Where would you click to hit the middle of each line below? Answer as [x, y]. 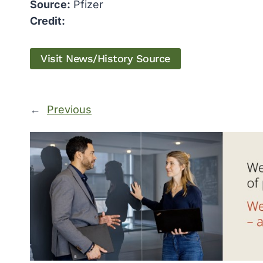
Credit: [48, 21]
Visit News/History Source [105, 59]
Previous [69, 110]
